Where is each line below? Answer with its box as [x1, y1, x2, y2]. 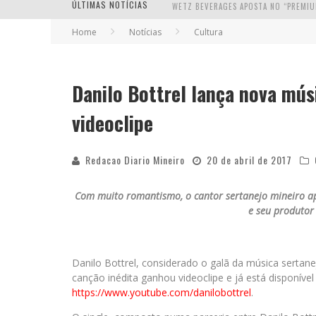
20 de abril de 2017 [207, 152, 292, 167]
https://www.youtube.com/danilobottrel [72, 286, 251, 299]
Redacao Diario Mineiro [85, 152, 185, 167]
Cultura [194, 26, 223, 38]
